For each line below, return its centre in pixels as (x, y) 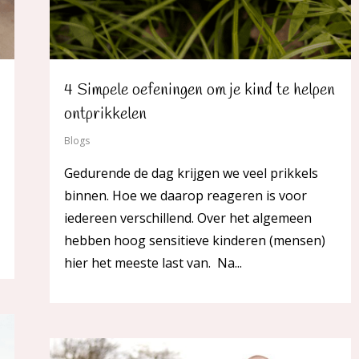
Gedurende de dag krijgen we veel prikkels (191, 173)
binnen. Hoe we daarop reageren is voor (186, 196)
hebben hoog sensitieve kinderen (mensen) (195, 241)
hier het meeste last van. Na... (153, 263)
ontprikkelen (105, 115)
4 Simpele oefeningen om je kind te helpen (200, 91)
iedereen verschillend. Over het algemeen (188, 218)
